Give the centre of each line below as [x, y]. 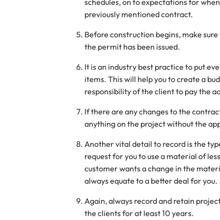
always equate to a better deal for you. [151, 181]
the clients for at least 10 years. [139, 213]
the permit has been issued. [132, 47]
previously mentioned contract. [139, 14]
